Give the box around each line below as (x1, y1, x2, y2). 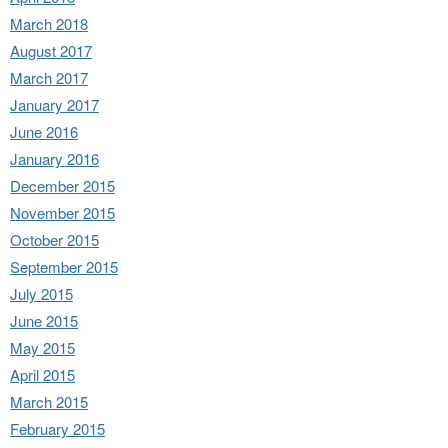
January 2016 (10, 147, 99, 169)
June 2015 (10, 309, 78, 331)
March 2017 (10, 66, 88, 88)
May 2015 (10, 336, 75, 358)
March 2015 (10, 390, 88, 412)
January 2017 (10, 93, 99, 115)
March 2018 (10, 12, 88, 34)
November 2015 (10, 201, 115, 223)
